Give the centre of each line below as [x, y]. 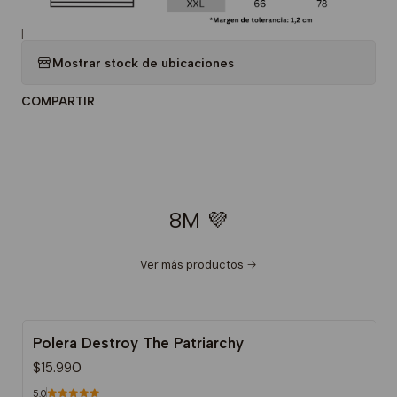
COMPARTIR [58, 101]
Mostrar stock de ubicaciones [143, 62]
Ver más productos [192, 265]
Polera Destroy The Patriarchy [138, 343]
